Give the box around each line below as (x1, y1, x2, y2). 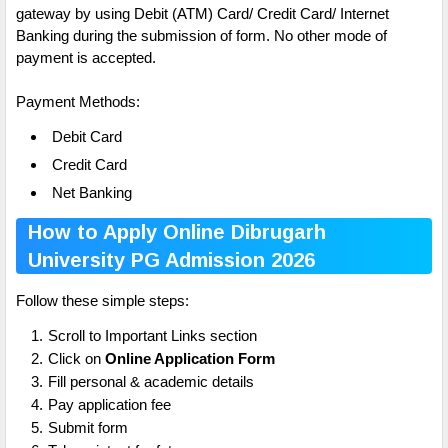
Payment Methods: (16, 93, 140, 111)
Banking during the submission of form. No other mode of (16, 27, 387, 45)
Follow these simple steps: (16, 292, 189, 310)
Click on (48, 350, 105, 368)
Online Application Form (105, 350, 275, 368)
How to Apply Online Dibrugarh (28, 221, 326, 244)
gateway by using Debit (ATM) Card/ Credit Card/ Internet (16, 5, 389, 23)
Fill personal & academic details (48, 373, 254, 391)
